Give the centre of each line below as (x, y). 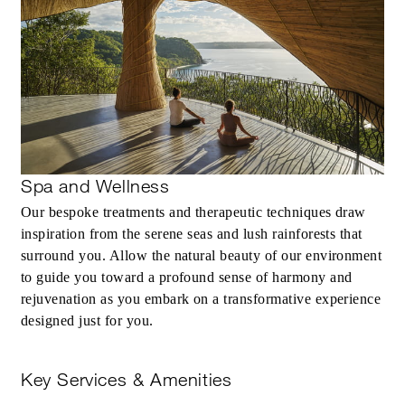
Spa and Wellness (95, 187)
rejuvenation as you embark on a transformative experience (201, 299)
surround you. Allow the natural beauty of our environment (202, 256)
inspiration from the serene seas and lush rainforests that (192, 234)
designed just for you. (87, 321)
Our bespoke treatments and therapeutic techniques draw (193, 212)
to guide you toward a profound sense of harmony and (187, 278)
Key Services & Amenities (127, 380)
